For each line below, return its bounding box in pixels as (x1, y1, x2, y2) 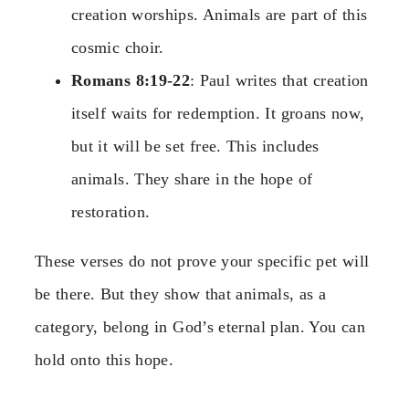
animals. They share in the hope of (71, 169, 313, 188)
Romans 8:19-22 (71, 70, 191, 89)
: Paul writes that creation (190, 70, 369, 89)
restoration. (71, 202, 151, 221)
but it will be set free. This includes (71, 136, 320, 155)
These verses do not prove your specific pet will (35, 251, 370, 270)
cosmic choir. (71, 37, 164, 57)
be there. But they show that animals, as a (35, 284, 327, 303)
